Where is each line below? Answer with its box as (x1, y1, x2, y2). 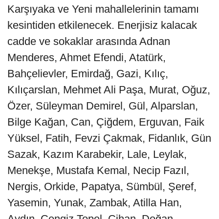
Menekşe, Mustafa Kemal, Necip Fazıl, (7, 164, 189, 176)
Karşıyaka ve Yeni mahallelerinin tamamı (7, 2, 199, 15)
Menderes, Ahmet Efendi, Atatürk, (7, 51, 166, 64)
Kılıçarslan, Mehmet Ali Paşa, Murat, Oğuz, (7, 83, 210, 96)
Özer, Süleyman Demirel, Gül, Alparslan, (7, 99, 198, 112)
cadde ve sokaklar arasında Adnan (7, 35, 170, 47)
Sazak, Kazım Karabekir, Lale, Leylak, (7, 148, 187, 160)
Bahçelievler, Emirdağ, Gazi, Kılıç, (7, 67, 168, 80)
